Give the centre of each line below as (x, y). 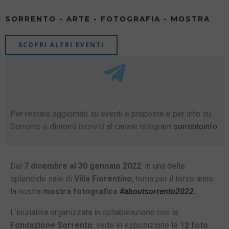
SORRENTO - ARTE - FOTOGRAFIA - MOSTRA (108, 19)
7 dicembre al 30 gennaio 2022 (83, 166)
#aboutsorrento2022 (157, 192)
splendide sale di (42, 179)
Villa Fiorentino (103, 179)
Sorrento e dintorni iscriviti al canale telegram (92, 127)
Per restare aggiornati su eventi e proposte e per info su (111, 114)
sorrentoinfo (195, 127)
